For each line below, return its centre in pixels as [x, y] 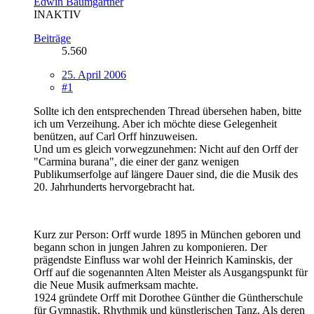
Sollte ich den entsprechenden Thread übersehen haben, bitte [168, 111]
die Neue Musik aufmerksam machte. [116, 285]
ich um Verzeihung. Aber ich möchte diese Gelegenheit [155, 123]
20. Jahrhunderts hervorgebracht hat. [114, 186]
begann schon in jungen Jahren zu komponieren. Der [150, 247]
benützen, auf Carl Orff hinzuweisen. [116, 136]
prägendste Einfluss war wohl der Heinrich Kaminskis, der [163, 259]
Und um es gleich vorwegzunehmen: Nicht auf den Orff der [166, 149]
